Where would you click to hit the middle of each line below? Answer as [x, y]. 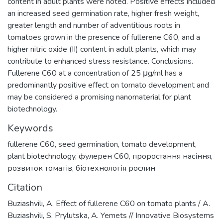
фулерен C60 [104, 156]
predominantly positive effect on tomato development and [108, 85]
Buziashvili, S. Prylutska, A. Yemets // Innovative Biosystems [111, 216]
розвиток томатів [40, 168]
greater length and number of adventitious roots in [94, 25]
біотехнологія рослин [115, 168]
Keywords [30, 128]
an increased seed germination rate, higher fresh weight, [103, 13]
